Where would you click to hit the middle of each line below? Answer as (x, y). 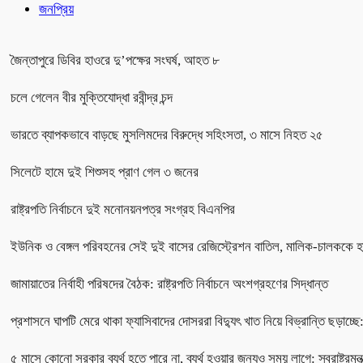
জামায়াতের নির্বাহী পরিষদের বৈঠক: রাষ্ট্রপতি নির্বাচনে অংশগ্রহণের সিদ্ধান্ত (169, 284)
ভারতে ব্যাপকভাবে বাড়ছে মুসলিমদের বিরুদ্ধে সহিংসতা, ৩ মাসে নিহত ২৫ (167, 135)
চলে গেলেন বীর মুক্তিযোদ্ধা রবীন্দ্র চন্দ (92, 97)
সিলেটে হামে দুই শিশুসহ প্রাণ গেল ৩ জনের (105, 172)
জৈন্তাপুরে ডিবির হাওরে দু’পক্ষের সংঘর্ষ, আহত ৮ (115, 60)
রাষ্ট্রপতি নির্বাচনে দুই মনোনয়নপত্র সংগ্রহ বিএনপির (123, 209)
